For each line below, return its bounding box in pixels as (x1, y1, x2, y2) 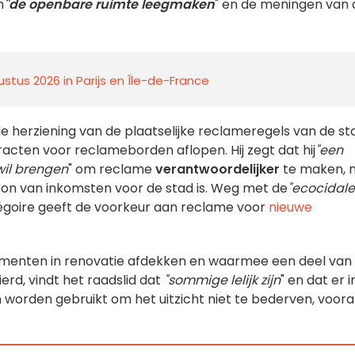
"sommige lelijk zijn (164, 271, 281, 289)
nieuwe (269, 198, 312, 216)
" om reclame (68, 160, 155, 178)
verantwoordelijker (155, 160, 280, 178)
